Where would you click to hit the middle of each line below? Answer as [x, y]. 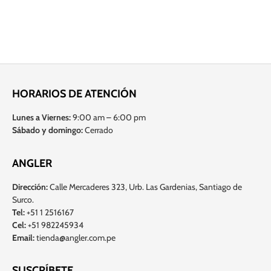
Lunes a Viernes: [41, 118]
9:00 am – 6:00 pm [108, 118]
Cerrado [98, 130]
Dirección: [30, 187]
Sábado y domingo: [47, 130]
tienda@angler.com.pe [75, 237]
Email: [23, 237]
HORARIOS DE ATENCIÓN [74, 94]
